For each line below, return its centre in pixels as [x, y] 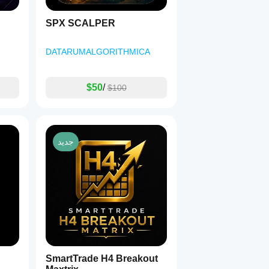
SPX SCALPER [80, 23]
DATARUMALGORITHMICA [98, 52]
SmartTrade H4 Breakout [102, 258]
